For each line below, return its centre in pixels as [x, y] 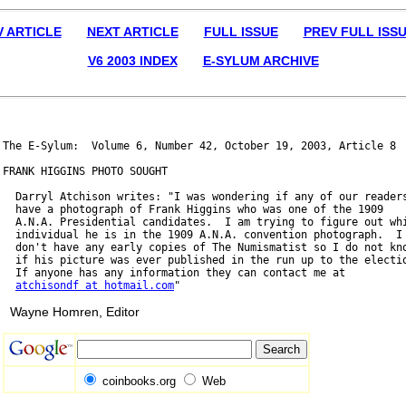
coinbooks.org [139, 381]
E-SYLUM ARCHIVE [261, 61]
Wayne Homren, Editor [71, 312]
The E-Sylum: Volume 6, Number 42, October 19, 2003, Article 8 [199, 145]
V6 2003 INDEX [132, 61]
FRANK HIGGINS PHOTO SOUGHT [85, 171]
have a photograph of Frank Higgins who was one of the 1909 [193, 209]
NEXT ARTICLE [132, 32]
